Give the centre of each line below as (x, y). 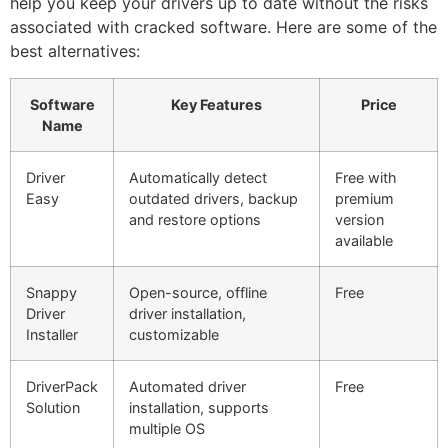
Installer (52, 334)
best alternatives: (75, 51)
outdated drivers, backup (213, 198)
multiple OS (167, 428)
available (364, 240)
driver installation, (187, 313)
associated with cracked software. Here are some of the (223, 27)
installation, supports (199, 407)
